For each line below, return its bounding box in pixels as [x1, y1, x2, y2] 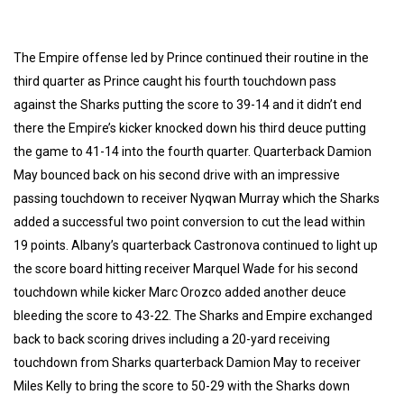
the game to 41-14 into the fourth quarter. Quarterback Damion [14, 143, 372, 159]
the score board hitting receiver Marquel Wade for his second [14, 261, 358, 276]
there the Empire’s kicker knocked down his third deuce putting [14, 120, 366, 135]
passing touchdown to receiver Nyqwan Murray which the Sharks [14, 190, 380, 206]
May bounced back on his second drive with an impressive [14, 167, 340, 182]
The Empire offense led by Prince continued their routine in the [14, 50, 369, 65]
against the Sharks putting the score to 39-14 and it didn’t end [14, 96, 362, 112]
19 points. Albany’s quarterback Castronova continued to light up [14, 237, 378, 252]
